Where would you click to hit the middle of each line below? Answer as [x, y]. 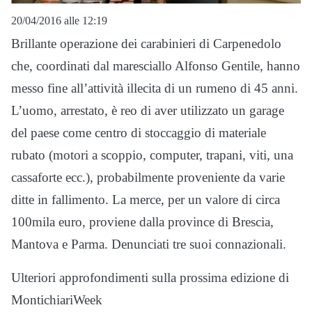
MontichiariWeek [57, 300]
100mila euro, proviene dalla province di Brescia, [142, 222]
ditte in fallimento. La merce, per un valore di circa [146, 200]
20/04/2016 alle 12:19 [59, 21]
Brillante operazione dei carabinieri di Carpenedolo [146, 44]
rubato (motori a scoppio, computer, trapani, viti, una [152, 155]
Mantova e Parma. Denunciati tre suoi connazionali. [149, 244]
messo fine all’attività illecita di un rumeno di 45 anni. [155, 88]
